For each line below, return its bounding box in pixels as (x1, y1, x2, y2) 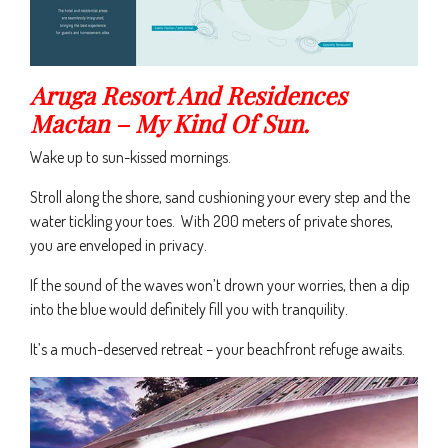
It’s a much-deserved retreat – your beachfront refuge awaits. (30, 339, 405, 360)
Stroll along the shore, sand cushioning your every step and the (30, 187, 410, 208)
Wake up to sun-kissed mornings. (30, 147, 231, 168)
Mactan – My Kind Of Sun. (30, 107, 309, 140)
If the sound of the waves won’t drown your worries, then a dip (30, 275, 410, 296)
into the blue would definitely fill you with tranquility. (30, 299, 348, 320)
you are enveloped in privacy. (30, 235, 207, 256)
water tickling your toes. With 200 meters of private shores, (30, 211, 393, 232)
